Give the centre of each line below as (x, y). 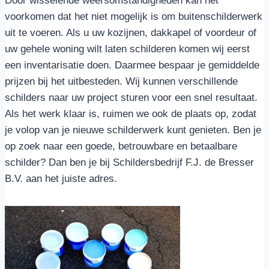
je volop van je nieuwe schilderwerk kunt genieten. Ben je (133, 130)
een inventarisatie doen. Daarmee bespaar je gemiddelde (132, 65)
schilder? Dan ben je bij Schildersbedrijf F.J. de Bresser (129, 162)
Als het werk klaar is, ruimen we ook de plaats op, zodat (131, 114)
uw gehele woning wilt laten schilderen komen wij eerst (127, 49)
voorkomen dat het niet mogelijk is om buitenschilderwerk (134, 17)
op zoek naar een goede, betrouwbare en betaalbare (121, 146)
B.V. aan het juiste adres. (61, 179)
